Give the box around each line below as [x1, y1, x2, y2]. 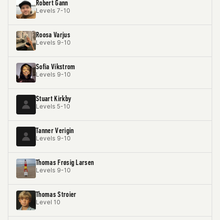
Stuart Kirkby [36, 94, 72, 103]
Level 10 [36, 198, 60, 206]
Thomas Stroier [36, 190, 77, 199]
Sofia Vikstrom [36, 62, 76, 71]
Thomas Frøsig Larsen [36, 158, 94, 167]
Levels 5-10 [36, 103, 70, 110]
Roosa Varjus [36, 30, 70, 39]
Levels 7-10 [36, 7, 70, 14]
